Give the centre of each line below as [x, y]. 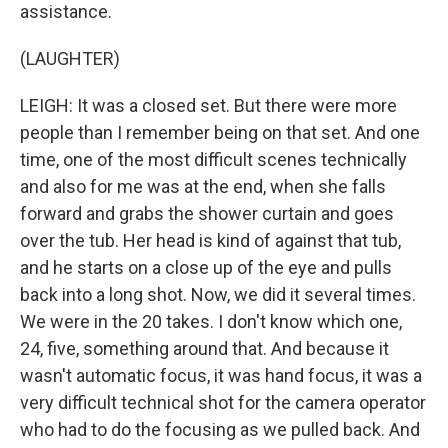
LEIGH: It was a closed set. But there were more [208, 105]
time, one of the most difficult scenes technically [213, 159]
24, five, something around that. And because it [204, 348]
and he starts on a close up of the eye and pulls [206, 267]
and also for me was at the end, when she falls [203, 186]
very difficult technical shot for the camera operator [223, 402]
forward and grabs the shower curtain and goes [207, 213]
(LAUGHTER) [70, 58]
